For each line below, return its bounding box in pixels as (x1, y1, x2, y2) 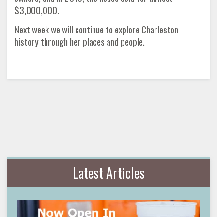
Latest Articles (72, 163, 145, 183)
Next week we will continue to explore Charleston (15, 22, 178, 36)
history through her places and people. (15, 34, 145, 48)
